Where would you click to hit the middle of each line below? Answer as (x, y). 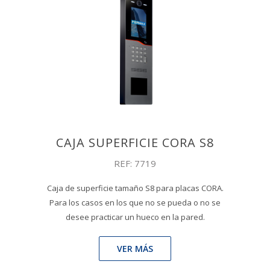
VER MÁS (135, 248)
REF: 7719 (135, 163)
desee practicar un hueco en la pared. (135, 217)
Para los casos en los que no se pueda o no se (135, 202)
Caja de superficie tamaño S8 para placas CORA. (135, 188)
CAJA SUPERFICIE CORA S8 (135, 142)
